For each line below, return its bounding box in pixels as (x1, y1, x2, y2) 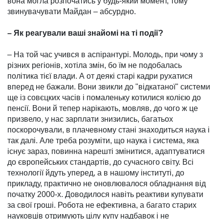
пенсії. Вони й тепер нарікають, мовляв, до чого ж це (7, 104, 198, 113)
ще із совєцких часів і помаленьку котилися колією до (7, 93, 201, 102)
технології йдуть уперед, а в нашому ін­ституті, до (7, 169, 184, 177)
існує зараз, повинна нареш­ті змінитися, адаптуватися (7, 147, 205, 156)
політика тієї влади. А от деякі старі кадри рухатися (7, 72, 193, 81)
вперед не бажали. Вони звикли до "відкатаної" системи (7, 83, 210, 91)
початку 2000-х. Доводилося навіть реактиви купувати (7, 190, 203, 199)
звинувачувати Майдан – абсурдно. (7, 7, 136, 16)
